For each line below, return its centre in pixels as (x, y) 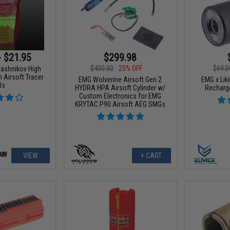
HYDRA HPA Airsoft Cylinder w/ (120, 88)
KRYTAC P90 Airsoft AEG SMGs (120, 104)
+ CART (151, 156)
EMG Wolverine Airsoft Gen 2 (120, 80)
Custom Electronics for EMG (120, 96)
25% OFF (131, 68)
